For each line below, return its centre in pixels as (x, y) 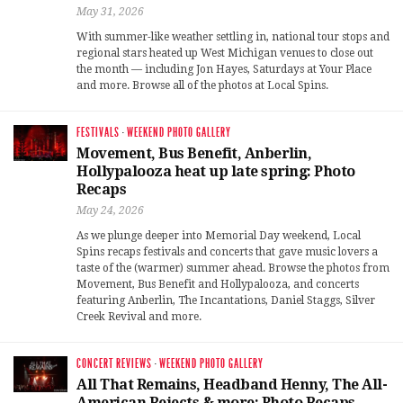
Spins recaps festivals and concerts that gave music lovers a (227, 252)
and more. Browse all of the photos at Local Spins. (202, 86)
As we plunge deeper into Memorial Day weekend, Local (219, 236)
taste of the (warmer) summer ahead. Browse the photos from (233, 269)
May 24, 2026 (110, 211)
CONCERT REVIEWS (114, 364)
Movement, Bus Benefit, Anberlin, (194, 154)
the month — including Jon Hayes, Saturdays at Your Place (224, 70)
